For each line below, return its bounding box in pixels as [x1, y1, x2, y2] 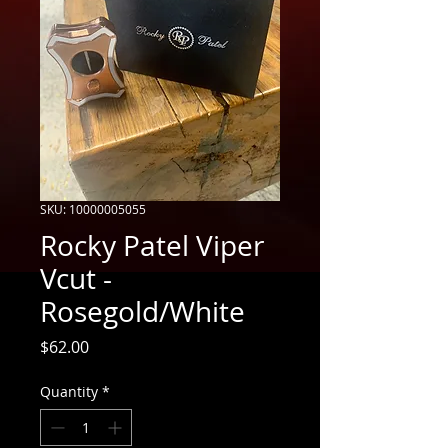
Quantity [40, 381, 98, 401]
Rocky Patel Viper [40, 226, 264, 264]
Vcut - [40, 259, 112, 297]
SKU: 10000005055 [40, 200, 146, 217]
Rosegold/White [40, 292, 245, 330]
